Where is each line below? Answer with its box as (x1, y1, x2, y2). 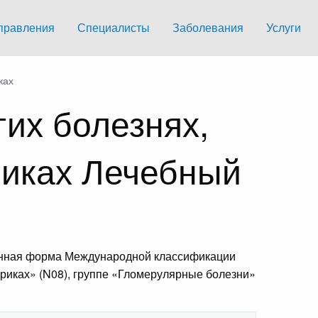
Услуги (266, 19, 301, 36)
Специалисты (77, 19, 150, 36)
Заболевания (172, 19, 243, 36)
